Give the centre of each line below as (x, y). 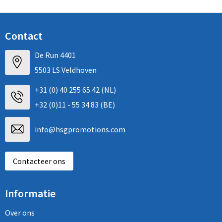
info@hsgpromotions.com (80, 129)
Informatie (30, 193)
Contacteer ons (39, 161)
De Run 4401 (55, 55)
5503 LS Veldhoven (65, 70)
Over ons (20, 212)
